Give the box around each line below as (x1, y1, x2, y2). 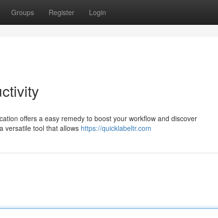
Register (49, 7, 74, 17)
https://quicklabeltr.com (81, 123, 151, 133)
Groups (11, 7, 34, 17)
